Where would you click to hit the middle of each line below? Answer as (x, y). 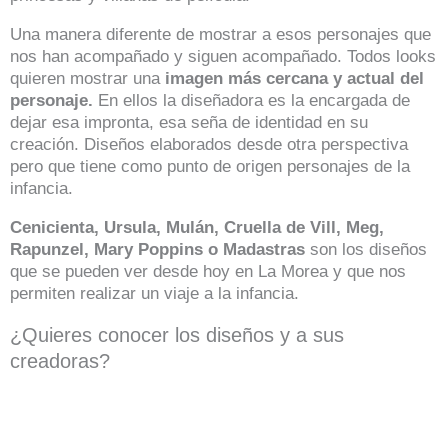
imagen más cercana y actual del (292, 78)
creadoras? (60, 360)
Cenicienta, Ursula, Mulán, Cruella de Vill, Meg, (197, 227)
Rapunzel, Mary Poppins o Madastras (157, 249)
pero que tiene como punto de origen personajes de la (210, 166)
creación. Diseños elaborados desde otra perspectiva (209, 144)
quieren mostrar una (85, 78)
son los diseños (366, 249)
